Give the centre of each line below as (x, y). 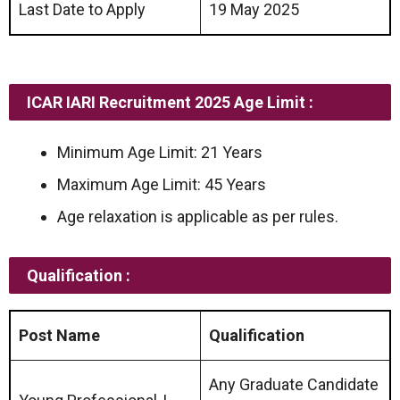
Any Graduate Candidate (294, 384)
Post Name (59, 335)
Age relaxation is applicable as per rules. (198, 216)
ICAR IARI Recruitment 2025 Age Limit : (170, 102)
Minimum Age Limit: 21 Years (160, 152)
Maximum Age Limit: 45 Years (162, 184)
